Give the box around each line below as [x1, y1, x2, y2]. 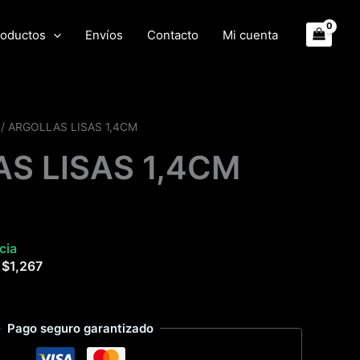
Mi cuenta [222, 27, 278, 43]
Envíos [84, 27, 123, 43]
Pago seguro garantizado [7, 320, 153, 336]
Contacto [146, 27, 198, 43]
